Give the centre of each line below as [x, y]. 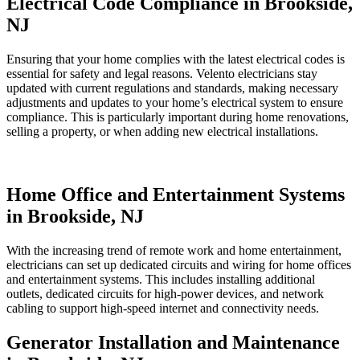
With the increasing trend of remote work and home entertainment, [174, 250]
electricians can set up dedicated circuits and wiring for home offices [179, 264]
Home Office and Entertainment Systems [176, 194]
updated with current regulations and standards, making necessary [172, 88]
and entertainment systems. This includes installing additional [161, 279]
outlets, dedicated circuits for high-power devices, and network [165, 293]
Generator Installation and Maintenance [173, 342]
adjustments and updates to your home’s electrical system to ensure [175, 103]
